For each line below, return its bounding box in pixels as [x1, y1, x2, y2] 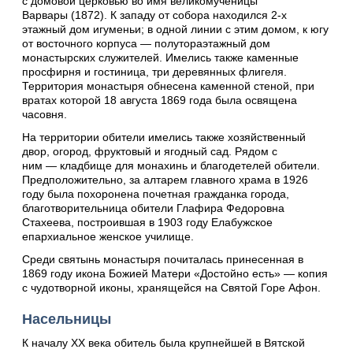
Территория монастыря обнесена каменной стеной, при [22, 79, 314, 92]
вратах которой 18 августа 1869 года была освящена [22, 93, 297, 106]
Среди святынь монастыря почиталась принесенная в [22, 253, 303, 266]
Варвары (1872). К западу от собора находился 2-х [22, 8, 287, 21]
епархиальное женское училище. [22, 229, 194, 243]
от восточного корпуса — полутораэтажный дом [22, 36, 270, 50]
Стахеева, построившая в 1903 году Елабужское [22, 215, 273, 229]
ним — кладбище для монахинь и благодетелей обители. [22, 158, 320, 172]
